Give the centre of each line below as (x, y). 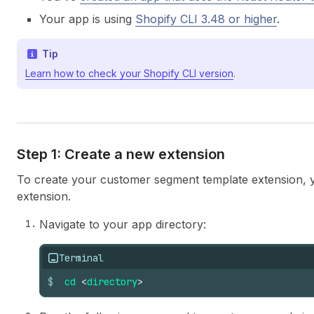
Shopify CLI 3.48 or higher (206, 19)
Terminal (81, 258)
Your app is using (87, 19)
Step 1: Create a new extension (121, 154)
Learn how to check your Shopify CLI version (129, 73)
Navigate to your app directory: (123, 224)
